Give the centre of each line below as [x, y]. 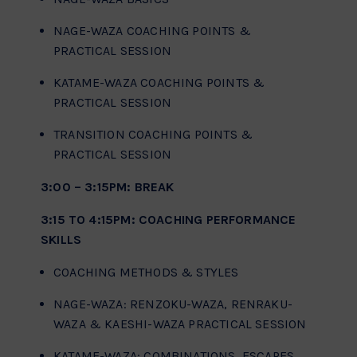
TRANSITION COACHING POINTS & [153, 135]
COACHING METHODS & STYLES [146, 273]
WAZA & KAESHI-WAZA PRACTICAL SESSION [180, 324]
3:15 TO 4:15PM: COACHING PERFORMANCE [169, 220]
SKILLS [61, 240]
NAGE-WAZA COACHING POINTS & [152, 31]
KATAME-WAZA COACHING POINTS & [159, 83]
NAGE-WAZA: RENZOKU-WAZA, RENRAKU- [173, 304]
